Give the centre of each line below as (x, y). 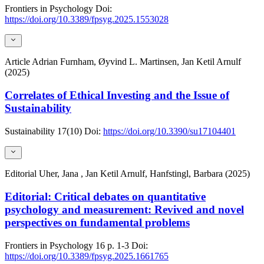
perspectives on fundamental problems (97, 222)
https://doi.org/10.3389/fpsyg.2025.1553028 (87, 19)
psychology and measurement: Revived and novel (124, 209)
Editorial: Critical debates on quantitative (105, 196)
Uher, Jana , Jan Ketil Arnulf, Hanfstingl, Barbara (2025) (144, 174)
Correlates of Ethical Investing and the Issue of (117, 95)
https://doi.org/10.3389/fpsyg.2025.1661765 (87, 256)
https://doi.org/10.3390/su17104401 (169, 131)
